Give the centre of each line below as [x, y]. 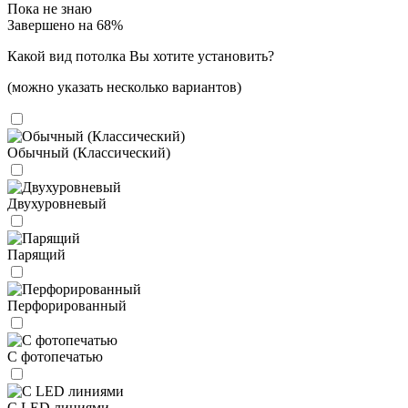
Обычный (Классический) [89, 153]
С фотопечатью [55, 357]
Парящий [36, 255]
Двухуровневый [57, 204]
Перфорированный [67, 306]
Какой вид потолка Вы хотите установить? [141, 56]
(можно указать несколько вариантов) [124, 87]
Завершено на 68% [65, 25]
